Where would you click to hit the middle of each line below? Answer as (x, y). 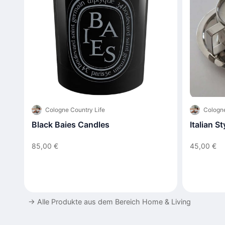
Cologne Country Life (75, 110)
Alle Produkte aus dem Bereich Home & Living (114, 201)
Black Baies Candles (71, 125)
